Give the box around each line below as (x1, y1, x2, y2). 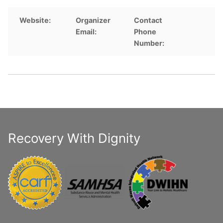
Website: (19, 15, 53, 24)
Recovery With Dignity (8, 130, 140, 146)
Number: (134, 38, 165, 47)
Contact (134, 15, 163, 24)
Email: (76, 27, 97, 36)
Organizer (76, 15, 111, 24)
